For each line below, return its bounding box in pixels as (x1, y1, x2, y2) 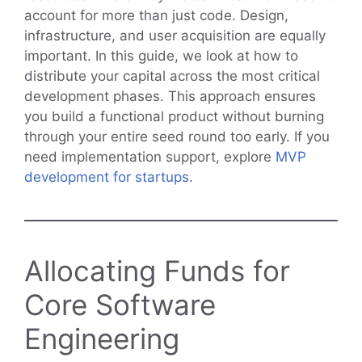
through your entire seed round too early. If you (24, 128, 330, 145)
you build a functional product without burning (24, 107, 324, 124)
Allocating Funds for (24, 253, 290, 288)
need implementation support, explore (24, 148, 276, 165)
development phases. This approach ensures (24, 87, 316, 104)
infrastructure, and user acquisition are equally (24, 27, 326, 44)
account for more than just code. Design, (24, 6, 288, 23)
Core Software (24, 287, 216, 322)
